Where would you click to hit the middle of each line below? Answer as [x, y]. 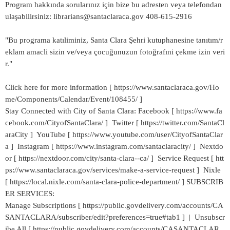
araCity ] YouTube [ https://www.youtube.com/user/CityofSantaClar [114, 135]
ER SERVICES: [30, 194]
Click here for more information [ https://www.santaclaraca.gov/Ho [112, 87]
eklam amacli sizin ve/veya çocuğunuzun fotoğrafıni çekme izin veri [115, 52]
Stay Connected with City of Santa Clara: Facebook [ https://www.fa [114, 111]
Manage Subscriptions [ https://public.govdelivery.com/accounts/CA [114, 205]
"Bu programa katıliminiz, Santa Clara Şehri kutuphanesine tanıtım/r [114, 40]
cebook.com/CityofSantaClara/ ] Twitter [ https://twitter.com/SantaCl [115, 123]
